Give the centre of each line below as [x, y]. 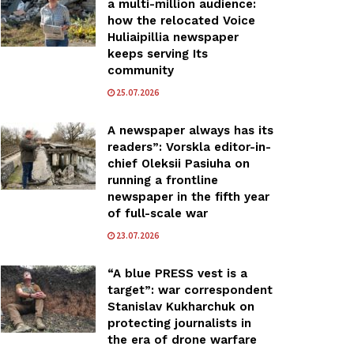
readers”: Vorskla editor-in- [189, 147]
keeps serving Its [158, 53]
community [141, 70]
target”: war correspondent [190, 290]
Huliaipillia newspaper [173, 37]
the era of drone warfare [182, 339]
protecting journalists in [179, 323]
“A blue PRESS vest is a [177, 273]
